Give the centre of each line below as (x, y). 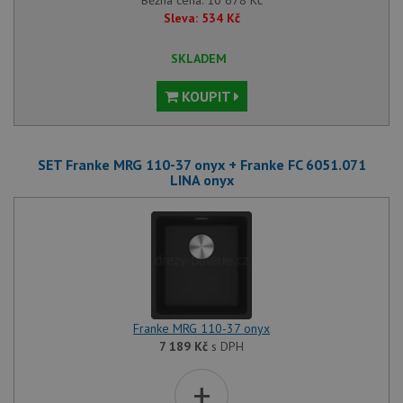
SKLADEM (199, 58)
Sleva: (180, 18)
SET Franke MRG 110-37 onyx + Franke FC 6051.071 (201, 165)
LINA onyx (201, 180)
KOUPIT (206, 96)
